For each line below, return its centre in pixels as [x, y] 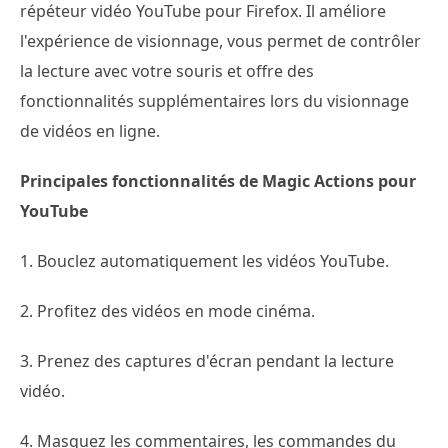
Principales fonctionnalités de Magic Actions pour [218, 181]
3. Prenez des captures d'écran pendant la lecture [207, 361]
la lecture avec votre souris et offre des [167, 71]
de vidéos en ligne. [90, 131]
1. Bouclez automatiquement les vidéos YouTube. [204, 261]
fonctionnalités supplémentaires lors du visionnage [214, 101]
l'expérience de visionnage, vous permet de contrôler [220, 41]
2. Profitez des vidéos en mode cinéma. [167, 311]
